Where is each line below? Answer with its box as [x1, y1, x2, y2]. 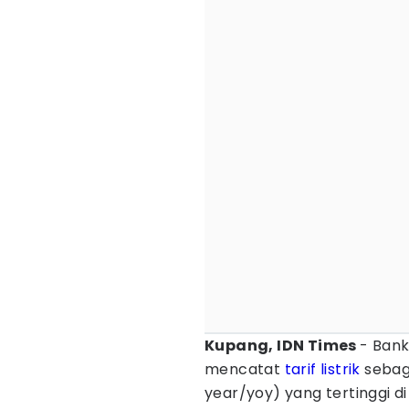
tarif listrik [284, 359, 361, 380]
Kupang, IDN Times [204, 335, 361, 356]
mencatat [204, 359, 285, 380]
